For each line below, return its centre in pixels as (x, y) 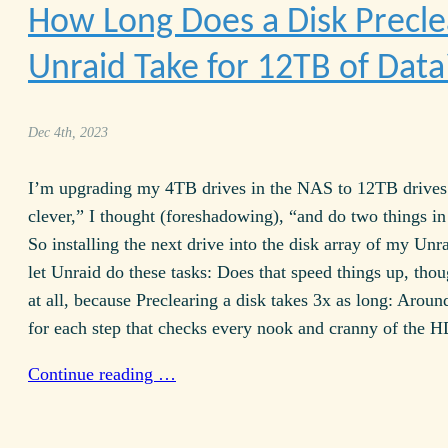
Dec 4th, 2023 (68, 131)
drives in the (247, 188)
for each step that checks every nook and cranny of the (229, 328)
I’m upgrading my (96, 188)
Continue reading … (102, 374)
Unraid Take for (142, 69)
